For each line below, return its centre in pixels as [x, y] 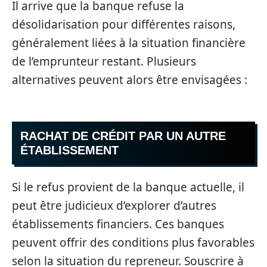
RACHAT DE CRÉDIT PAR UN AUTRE [123, 136]
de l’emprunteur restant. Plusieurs [104, 61]
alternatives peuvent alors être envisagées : [130, 80]
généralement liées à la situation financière [129, 43]
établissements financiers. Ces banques [118, 224]
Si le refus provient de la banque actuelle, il [128, 187]
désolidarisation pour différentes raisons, [124, 24]
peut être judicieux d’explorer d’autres [114, 205]
